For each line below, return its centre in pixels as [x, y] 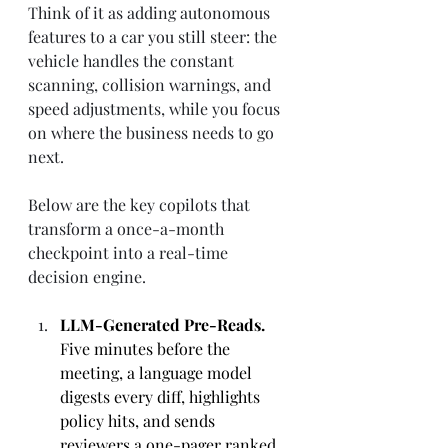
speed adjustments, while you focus [156, 108]
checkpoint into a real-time [130, 252]
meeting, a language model [158, 372]
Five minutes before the [147, 348]
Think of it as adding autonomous [151, 12]
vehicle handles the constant [133, 60]
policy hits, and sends [139, 420]
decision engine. [87, 276]
